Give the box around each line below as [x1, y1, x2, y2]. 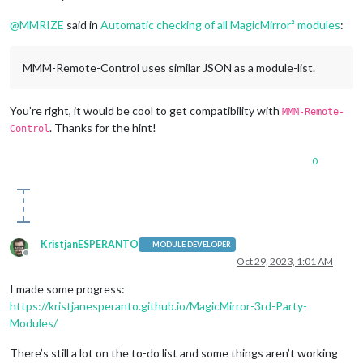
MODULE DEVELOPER [152, 240, 232, 250]
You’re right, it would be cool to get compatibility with [10, 103, 282, 117]
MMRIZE [19, 17, 64, 32]
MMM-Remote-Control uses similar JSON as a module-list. [23, 60, 315, 75]
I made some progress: [10, 281, 125, 296]
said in [64, 17, 100, 32]
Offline [25, 252, 56, 265]
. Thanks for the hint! [49, 120, 156, 135]
